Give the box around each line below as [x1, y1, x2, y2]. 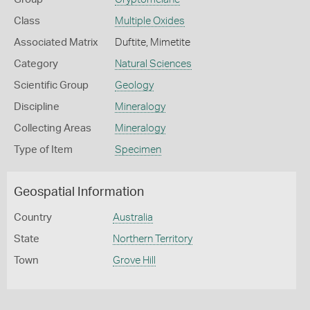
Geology [114, 80, 154, 91]
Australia [112, 212, 153, 223]
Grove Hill [112, 255, 156, 266]
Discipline [14, 102, 60, 112]
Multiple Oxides [114, 16, 185, 26]
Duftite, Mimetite [114, 37, 190, 48]
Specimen [114, 145, 161, 155]
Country [14, 212, 52, 223]
